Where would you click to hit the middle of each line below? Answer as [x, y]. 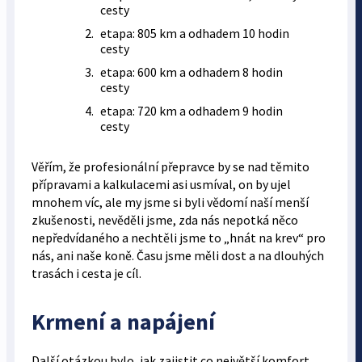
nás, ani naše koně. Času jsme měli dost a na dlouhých [177, 256]
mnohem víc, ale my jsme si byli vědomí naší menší [170, 203]
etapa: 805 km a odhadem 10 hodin [194, 34]
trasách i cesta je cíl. [86, 274]
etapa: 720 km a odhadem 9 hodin [191, 112]
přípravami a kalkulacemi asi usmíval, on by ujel [161, 185]
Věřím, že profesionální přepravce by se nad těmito [170, 167]
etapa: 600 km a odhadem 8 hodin [191, 73]
